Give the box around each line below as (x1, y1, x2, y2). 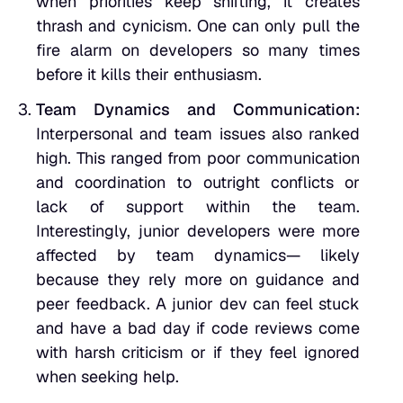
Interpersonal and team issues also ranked (36, 123, 360, 145)
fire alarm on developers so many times (36, 40, 360, 61)
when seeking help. (36, 366, 179, 388)
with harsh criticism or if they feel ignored (36, 342, 360, 363)
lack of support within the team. (36, 196, 360, 218)
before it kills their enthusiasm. (36, 64, 262, 85)
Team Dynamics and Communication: (36, 99, 360, 121)
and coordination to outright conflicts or (36, 172, 360, 193)
